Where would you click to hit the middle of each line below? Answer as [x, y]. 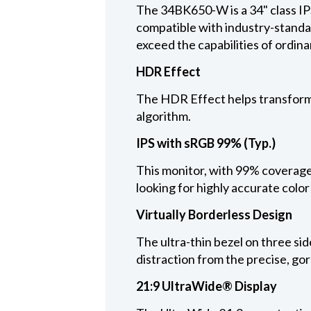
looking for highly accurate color [222, 187]
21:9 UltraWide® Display [206, 286]
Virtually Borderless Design [214, 214]
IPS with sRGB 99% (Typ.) [205, 143]
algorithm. [163, 116]
